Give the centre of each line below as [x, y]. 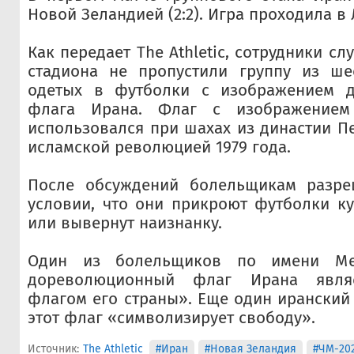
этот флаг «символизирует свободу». [171, 318]
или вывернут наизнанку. [125, 223]
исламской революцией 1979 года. [159, 147]
